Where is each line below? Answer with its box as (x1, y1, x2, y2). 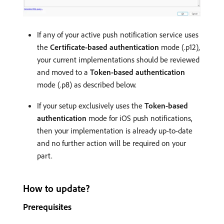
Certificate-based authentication (50, 41, 159, 52)
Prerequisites (23, 200, 71, 212)
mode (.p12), (159, 41, 200, 52)
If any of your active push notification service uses (37, 29, 198, 39)
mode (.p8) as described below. (37, 79, 136, 89)
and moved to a (37, 66, 90, 77)
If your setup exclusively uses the (37, 100, 144, 110)
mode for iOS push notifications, (86, 112, 192, 123)
